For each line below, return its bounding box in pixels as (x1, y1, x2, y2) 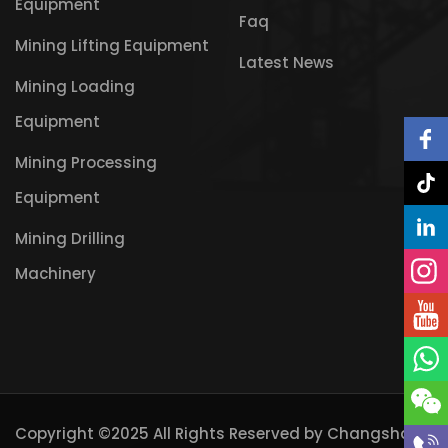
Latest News (239, 52, 334, 74)
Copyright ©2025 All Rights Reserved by (15, 422, 327, 444)
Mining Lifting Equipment (15, 35, 209, 57)
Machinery (15, 263, 96, 285)
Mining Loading (15, 76, 135, 98)
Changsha (327, 422, 411, 444)
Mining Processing (15, 152, 157, 174)
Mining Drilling (15, 228, 125, 250)
